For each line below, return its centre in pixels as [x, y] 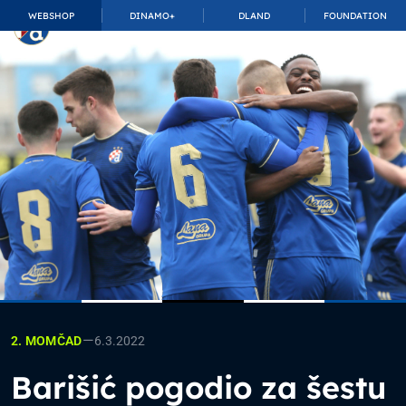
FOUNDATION [355, 15]
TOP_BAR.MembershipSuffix [144, 27]
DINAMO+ [152, 15]
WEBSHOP [51, 15]
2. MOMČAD [47, 341]
